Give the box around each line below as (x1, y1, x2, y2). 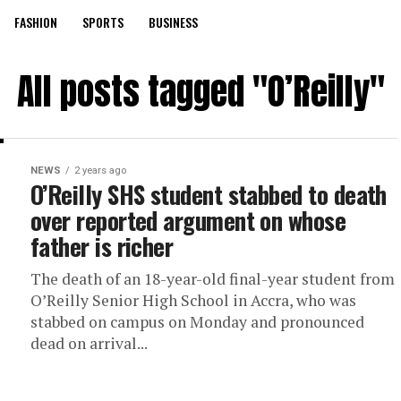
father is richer (30, 228, 174, 264)
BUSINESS (149, 13, 198, 31)
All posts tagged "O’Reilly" (16, 64, 385, 118)
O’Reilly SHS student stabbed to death (30, 176, 387, 212)
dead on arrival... (30, 333, 148, 354)
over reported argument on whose (30, 202, 346, 238)
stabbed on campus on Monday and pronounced (30, 311, 364, 332)
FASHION (14, 13, 57, 31)
